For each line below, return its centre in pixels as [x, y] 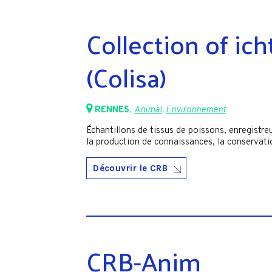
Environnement [196, 110]
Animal [148, 110]
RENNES [112, 110]
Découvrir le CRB [131, 168]
